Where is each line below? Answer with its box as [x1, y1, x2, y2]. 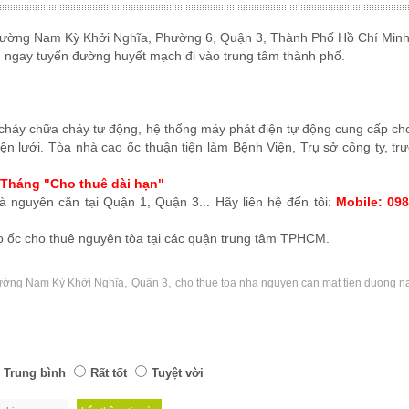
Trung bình [4, 365, 66, 380]
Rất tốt [90, 365, 127, 380]
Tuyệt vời [152, 365, 204, 380]
